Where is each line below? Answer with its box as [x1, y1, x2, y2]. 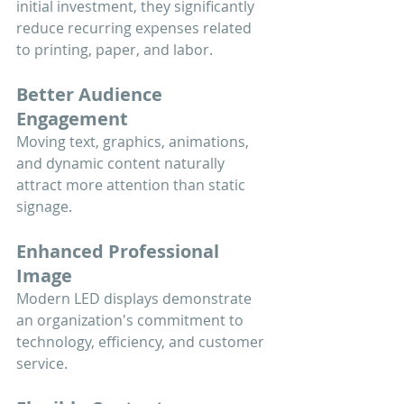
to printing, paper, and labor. [16, 39, 213, 60]
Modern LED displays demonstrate [16, 288, 255, 308]
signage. [16, 196, 72, 216]
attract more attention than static [16, 174, 249, 195]
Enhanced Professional [16, 238, 224, 263]
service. [16, 353, 68, 373]
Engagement [16, 106, 128, 131]
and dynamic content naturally [16, 152, 228, 173]
